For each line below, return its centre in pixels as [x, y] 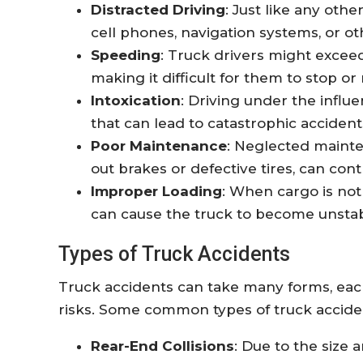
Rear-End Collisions [162, 346]
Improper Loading [156, 191]
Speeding [126, 55]
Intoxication [136, 100]
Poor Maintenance [159, 145]
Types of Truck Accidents [174, 254]
